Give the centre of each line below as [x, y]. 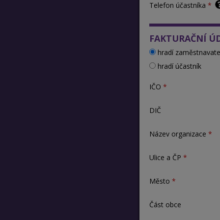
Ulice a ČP [165, 158]
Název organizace [178, 134]
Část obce [165, 205]
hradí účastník [178, 66]
